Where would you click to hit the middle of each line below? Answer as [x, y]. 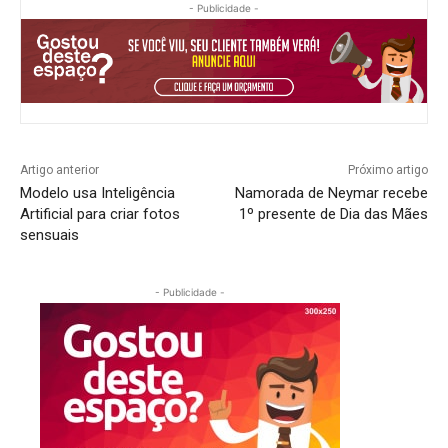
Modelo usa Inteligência [97, 192]
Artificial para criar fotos [100, 213]
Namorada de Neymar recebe [331, 192]
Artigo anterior [59, 169]
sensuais [49, 234]
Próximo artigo [387, 169]
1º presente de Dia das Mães [333, 213]
